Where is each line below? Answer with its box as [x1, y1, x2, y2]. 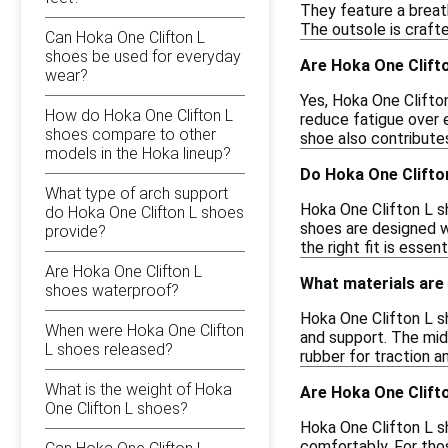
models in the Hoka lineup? [45, 144, 231, 163]
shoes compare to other [45, 125, 216, 144]
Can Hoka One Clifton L [45, 28, 205, 47]
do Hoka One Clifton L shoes [45, 203, 244, 222]
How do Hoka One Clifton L [45, 106, 233, 125]
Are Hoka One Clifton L [45, 262, 202, 281]
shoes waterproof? [45, 281, 179, 300]
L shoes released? [45, 340, 173, 359]
